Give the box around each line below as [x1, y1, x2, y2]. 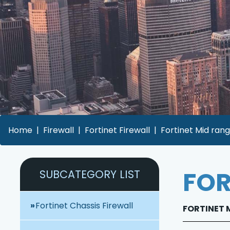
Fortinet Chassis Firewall [35, 200, 133, 212]
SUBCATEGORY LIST [39, 167, 140, 182]
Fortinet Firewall [85, 124, 150, 137]
